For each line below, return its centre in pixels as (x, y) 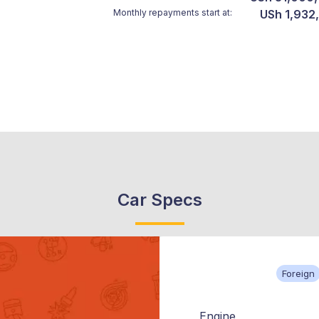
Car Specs (159, 200)
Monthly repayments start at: (173, 13)
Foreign (298, 274)
